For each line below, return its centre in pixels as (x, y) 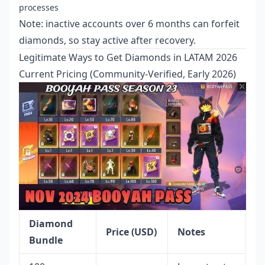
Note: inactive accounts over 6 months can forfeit (129, 24)
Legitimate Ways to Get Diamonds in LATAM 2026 (128, 57)
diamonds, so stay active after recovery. (107, 40)
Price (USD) (131, 232)
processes (39, 7)
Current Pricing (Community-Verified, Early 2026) (127, 74)
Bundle (46, 240)
